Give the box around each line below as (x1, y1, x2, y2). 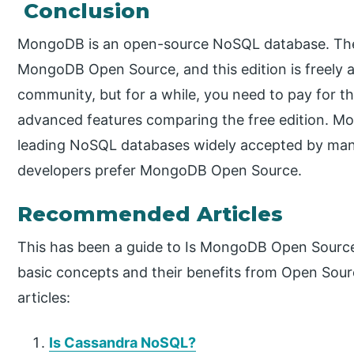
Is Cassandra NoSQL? (49, 334, 197, 352)
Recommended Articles (17, 201, 284, 228)
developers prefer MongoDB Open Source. (17, 161, 303, 179)
